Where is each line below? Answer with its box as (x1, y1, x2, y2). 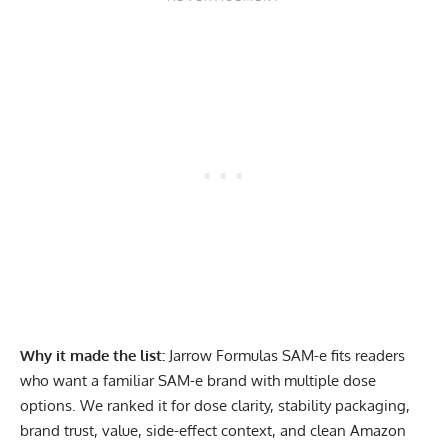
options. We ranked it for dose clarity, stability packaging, (20, 396, 410, 416)
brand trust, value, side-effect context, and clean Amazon (20, 421, 406, 441)
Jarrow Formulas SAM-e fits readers (165, 346, 405, 366)
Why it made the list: (20, 346, 165, 366)
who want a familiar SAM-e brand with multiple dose (20, 371, 376, 391)
